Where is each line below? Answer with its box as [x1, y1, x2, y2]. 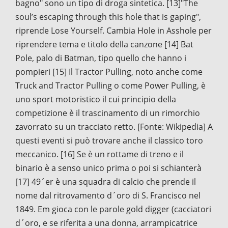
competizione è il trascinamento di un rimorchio [15, 107, 200, 119]
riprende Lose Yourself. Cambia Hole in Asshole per [15, 24, 212, 36]
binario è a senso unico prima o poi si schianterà [15, 162, 202, 174]
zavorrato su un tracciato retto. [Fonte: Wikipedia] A [15, 121, 213, 132]
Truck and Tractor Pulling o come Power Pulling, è [15, 79, 206, 91]
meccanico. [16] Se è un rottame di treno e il [15, 148, 184, 160]
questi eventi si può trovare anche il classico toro [15, 134, 203, 146]
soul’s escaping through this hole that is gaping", [15, 11, 201, 22]
